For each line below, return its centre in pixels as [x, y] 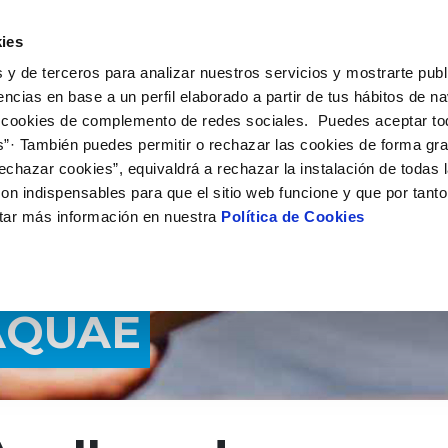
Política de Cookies [293, 217]
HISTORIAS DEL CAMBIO [334, 27]
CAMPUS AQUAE [162, 27]
